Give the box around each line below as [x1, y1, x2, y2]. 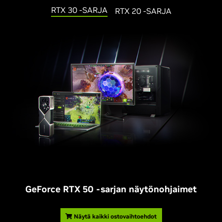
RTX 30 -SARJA [51, 5, 108, 15]
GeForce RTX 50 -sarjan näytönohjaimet [25, 183, 197, 195]
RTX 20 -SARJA [114, 6, 171, 16]
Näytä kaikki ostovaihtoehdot [72, 213, 157, 221]
